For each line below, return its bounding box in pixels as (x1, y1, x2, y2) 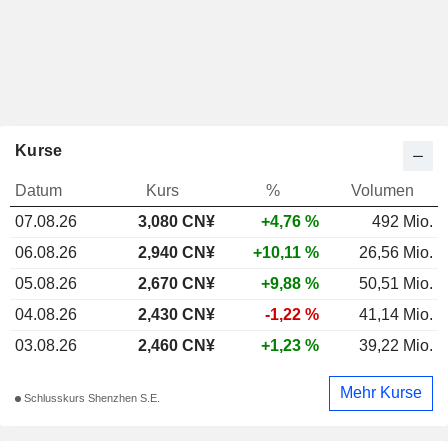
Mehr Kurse (340, 384, 422, 402)
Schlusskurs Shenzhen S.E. (21, 392, 160, 405)
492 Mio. (372, 212, 433, 230)
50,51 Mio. (359, 274, 433, 292)
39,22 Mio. (359, 336, 433, 354)
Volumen (350, 181, 414, 199)
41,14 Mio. (359, 305, 433, 323)
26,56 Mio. (359, 243, 433, 261)
